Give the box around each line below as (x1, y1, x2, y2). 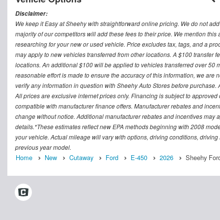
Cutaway (69, 153, 93, 163)
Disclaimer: (15, 9, 48, 18)
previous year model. (15, 143, 71, 152)
